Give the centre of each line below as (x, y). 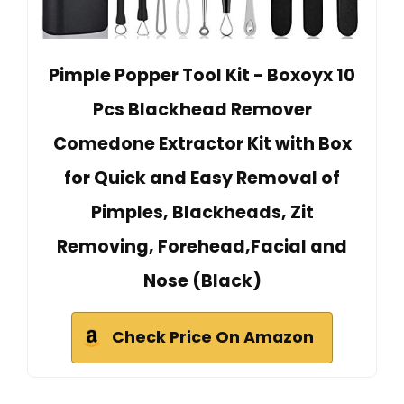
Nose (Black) (202, 281)
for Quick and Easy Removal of (202, 179)
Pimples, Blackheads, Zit (202, 213)
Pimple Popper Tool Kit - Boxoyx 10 (202, 76)
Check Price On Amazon (213, 338)
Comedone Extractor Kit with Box (202, 144)
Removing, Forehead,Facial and (202, 247)
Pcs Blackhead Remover (202, 110)
